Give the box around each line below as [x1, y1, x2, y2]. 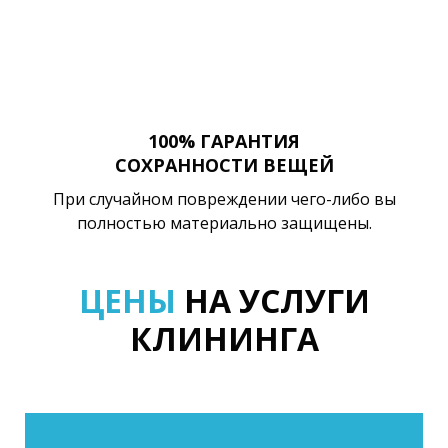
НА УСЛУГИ [175, 278, 370, 322]
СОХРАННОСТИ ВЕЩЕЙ [114, 153, 334, 178]
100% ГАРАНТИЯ [148, 129, 300, 154]
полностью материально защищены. [76, 212, 372, 235]
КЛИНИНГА [129, 316, 319, 360]
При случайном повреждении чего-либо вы [52, 188, 396, 211]
